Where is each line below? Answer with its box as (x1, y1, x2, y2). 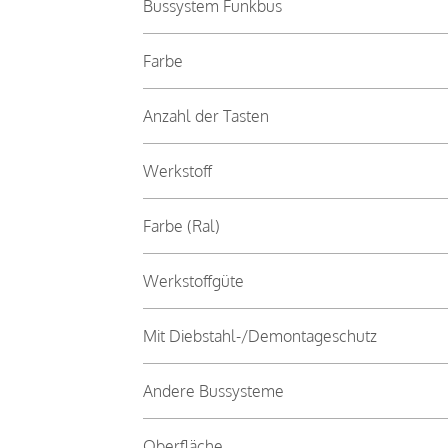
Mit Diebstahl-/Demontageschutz (142, 325, 377, 346)
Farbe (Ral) (142, 215, 220, 236)
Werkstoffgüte (142, 270, 244, 291)
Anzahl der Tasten (142, 105, 269, 126)
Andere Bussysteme (142, 380, 284, 401)
